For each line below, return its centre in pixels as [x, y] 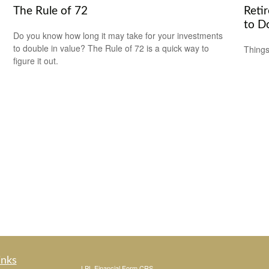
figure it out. [36, 60]
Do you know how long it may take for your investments [118, 35]
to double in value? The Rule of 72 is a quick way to [111, 48]
